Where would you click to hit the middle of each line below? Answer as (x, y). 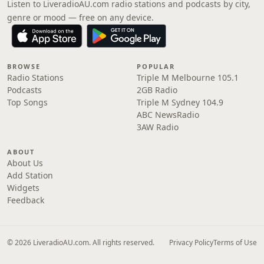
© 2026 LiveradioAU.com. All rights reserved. (81, 242)
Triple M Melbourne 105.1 (188, 77)
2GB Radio (157, 90)
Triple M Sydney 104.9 (180, 102)
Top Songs (27, 102)
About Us (25, 163)
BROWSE (24, 66)
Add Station (30, 175)
